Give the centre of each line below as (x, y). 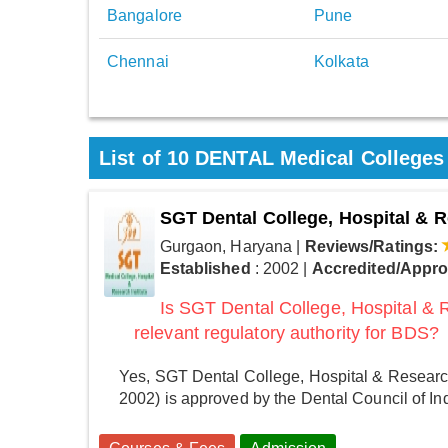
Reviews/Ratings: (371, 247)
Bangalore (144, 16)
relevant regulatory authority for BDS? (286, 333)
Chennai (138, 62)
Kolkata (341, 62)
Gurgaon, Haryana (226, 247)
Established (205, 269)
